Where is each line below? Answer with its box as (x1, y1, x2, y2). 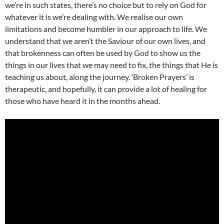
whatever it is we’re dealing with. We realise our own (5, 12, 183, 22)
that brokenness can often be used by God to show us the (5, 48, 200, 58)
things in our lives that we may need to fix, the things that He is (5, 60, 218, 70)
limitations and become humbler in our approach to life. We (5, 24, 207, 34)
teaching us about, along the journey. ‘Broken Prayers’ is (5, 72, 194, 82)
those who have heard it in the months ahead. (5, 96, 160, 106)
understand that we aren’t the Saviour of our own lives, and (5, 36, 205, 46)
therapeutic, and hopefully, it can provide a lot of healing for (5, 84, 207, 94)
